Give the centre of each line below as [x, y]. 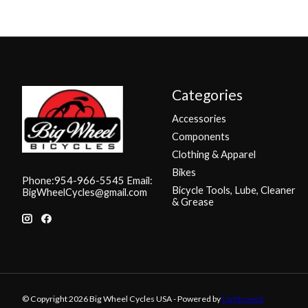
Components [200, 136]
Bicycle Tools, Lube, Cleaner [233, 190]
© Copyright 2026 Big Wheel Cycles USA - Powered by [122, 299]
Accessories [199, 118]
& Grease [192, 202]
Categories [207, 95]
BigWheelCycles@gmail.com [85, 192]
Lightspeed [243, 299]
